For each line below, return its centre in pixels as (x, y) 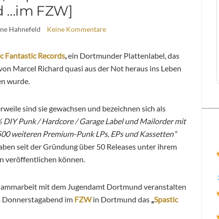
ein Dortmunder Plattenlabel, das (124, 55)
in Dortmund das (121, 199)
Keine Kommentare (76, 29)
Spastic (166, 199)
